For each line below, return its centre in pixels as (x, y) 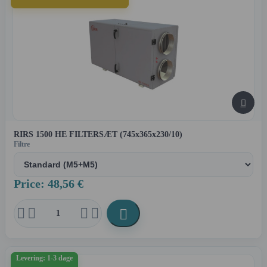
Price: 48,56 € (49, 184)
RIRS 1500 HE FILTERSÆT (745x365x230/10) (98, 135)
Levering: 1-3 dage (44, 258)
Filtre (22, 145)
